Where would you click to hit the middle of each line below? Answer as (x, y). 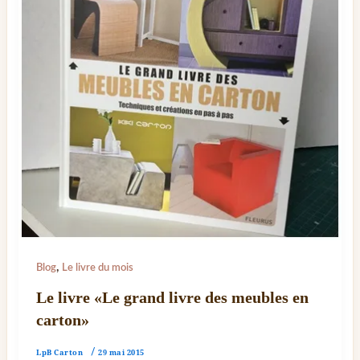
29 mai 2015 (121, 353)
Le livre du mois (98, 267)
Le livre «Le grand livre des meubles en (173, 298)
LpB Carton (60, 353)
